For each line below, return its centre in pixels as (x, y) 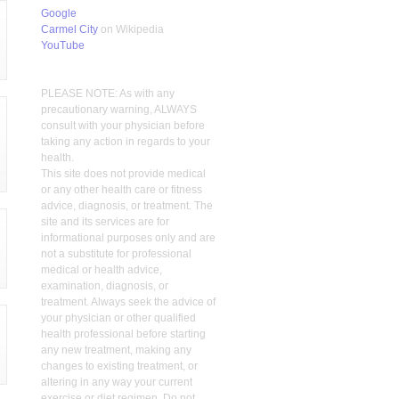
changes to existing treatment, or (119, 366)
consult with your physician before (123, 126)
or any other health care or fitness (122, 190)
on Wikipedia (131, 29)
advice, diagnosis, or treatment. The (127, 206)
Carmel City (69, 29)
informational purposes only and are (128, 238)
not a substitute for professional (116, 254)
